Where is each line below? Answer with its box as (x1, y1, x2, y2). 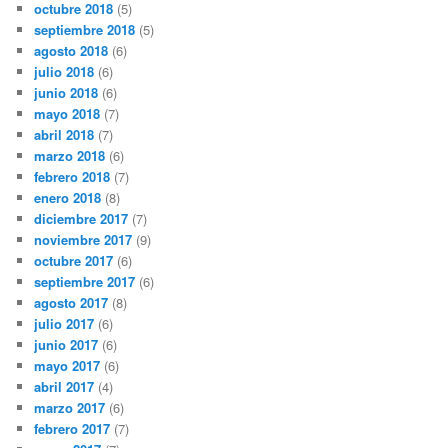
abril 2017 (34, 376, 95, 396)
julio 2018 (34, 61, 95, 81)
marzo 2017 (34, 397, 106, 417)
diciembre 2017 (34, 208, 129, 228)
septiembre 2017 (34, 271, 136, 291)
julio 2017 (34, 313, 95, 333)
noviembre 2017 (34, 229, 133, 249)
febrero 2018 (34, 166, 111, 186)
